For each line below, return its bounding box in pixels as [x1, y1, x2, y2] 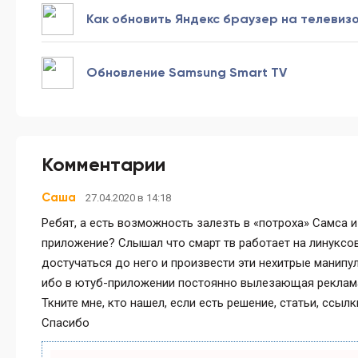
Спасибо [42, 316, 89, 331]
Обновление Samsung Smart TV [86, 65, 287, 81]
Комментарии [42, 153, 165, 177]
